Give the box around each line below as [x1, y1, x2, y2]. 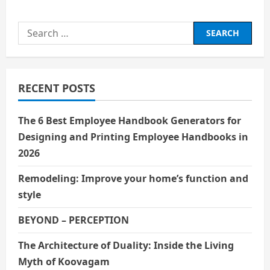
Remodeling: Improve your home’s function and [18, 171, 248, 185]
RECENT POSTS [18, 80, 95, 95]
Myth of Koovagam [18, 254, 110, 268]
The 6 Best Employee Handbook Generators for [18, 113, 241, 127]
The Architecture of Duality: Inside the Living [18, 238, 234, 252]
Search [17, 22, 50, 36]
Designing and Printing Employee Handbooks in [18, 130, 248, 143]
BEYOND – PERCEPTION [18, 213, 131, 227]
